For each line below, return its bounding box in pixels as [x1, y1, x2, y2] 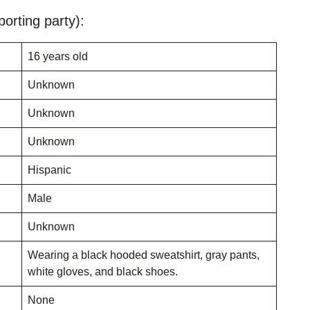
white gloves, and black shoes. [28, 265, 178, 277]
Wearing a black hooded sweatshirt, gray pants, [28, 248, 259, 261]
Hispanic [28, 163, 71, 176]
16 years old [28, 50, 88, 62]
